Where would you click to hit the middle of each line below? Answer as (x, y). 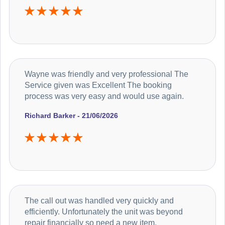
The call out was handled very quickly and (99, 201)
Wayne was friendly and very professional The (106, 74)
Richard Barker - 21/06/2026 (71, 116)
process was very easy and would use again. (104, 96)
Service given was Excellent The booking (98, 85)
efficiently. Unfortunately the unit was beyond (104, 212)
